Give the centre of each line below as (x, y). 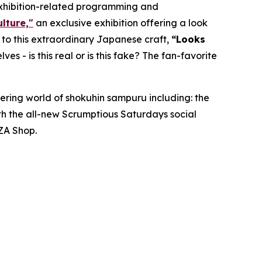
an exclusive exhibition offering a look (120, 23)
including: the (179, 97)
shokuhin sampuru (107, 97)
